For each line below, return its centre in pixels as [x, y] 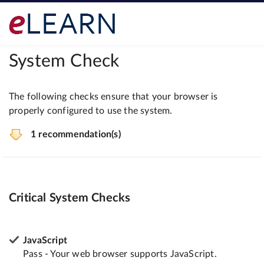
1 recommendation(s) [76, 134]
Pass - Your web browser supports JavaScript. [120, 254]
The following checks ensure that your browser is [113, 97]
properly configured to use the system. [91, 111]
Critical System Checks [70, 198]
